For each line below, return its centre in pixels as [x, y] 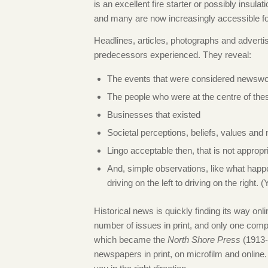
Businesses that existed [154, 114]
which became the [131, 239]
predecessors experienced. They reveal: [173, 55]
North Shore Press [204, 239]
